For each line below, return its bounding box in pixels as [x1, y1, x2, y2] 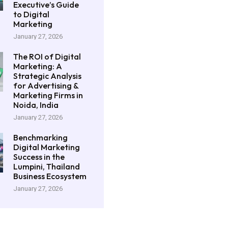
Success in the [13, 151, 65, 162]
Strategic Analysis [13, 70, 82, 81]
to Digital [13, 9, 50, 19]
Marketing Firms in [13, 90, 83, 100]
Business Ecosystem [13, 170, 87, 181]
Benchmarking [13, 132, 68, 142]
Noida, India [13, 99, 59, 110]
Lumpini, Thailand [13, 161, 80, 172]
